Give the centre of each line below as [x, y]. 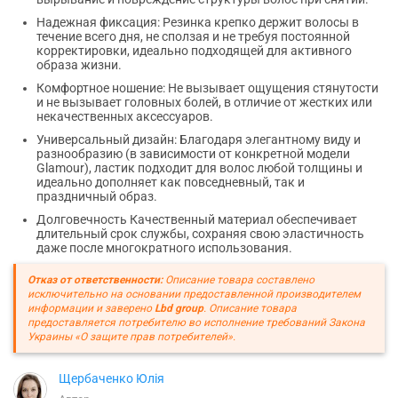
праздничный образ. [97, 196]
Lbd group [179, 308]
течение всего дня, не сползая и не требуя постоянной [193, 36]
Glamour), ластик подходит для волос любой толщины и [199, 167]
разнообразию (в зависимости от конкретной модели [193, 153]
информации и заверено [91, 308]
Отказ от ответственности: [95, 279]
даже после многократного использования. [164, 247]
